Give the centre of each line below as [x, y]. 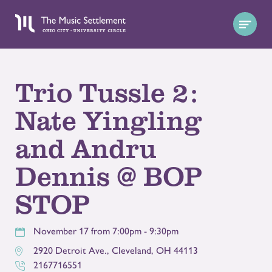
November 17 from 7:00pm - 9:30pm [106, 231]
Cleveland [131, 251]
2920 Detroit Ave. [70, 251]
